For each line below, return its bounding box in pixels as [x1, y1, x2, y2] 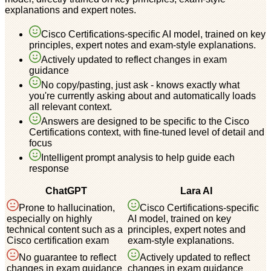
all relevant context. [29, 101, 112, 112]
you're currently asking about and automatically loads [29, 90, 256, 101]
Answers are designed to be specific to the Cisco [41, 116, 249, 126]
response [29, 163, 69, 174]
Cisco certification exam [7, 235, 109, 246]
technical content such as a [7, 224, 123, 235]
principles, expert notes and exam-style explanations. [29, 39, 256, 50]
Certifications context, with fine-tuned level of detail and [29, 126, 264, 137]
